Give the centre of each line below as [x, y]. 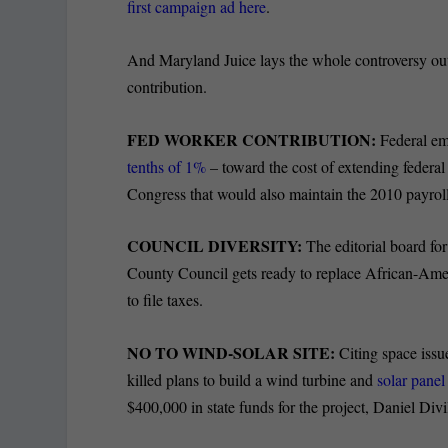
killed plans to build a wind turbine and [252, 379]
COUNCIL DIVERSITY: [217, 246]
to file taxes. [165, 300]
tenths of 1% [167, 166]
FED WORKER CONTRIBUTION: [254, 139]
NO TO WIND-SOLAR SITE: [231, 352]
